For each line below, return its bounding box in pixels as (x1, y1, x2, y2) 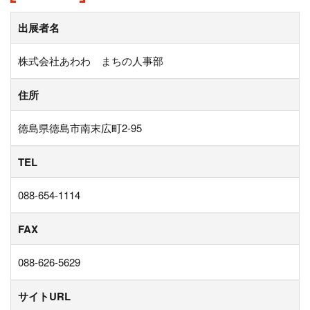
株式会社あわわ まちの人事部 (18, 53, 163, 69)
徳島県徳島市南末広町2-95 (18, 120, 142, 136)
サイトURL (18, 289, 71, 304)
